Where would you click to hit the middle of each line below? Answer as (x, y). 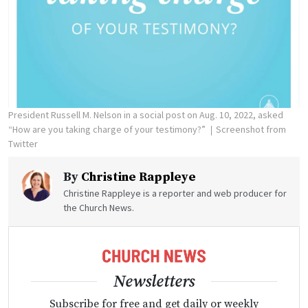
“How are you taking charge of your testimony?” (108, 130)
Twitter (23, 144)
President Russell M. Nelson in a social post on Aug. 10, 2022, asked (146, 115)
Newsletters (154, 282)
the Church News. (99, 208)
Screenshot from (251, 130)
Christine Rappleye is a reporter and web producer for (175, 194)
